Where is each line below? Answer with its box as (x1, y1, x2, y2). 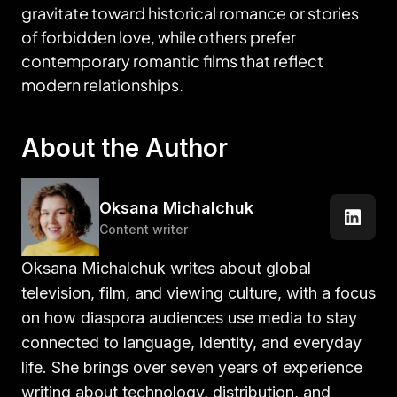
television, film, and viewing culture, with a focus (21, 284, 376, 302)
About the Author (21, 133, 228, 163)
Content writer (99, 222, 188, 237)
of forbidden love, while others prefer (21, 27, 296, 47)
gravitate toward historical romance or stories (21, 3, 359, 23)
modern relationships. (21, 74, 183, 95)
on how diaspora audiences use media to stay (21, 308, 357, 327)
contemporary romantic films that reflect (21, 51, 323, 71)
